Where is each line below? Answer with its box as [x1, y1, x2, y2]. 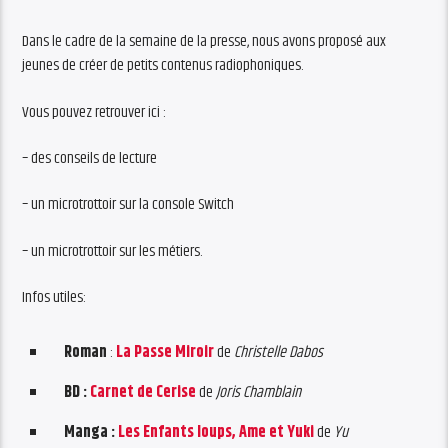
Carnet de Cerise [90, 379, 197, 405]
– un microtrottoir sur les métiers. [22, 238, 203, 264]
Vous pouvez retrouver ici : [22, 99, 167, 125]
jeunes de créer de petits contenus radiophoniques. [22, 53, 304, 79]
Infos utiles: [22, 285, 87, 311]
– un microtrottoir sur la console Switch [22, 192, 235, 218]
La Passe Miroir [116, 339, 215, 365]
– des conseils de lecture [22, 145, 158, 171]
